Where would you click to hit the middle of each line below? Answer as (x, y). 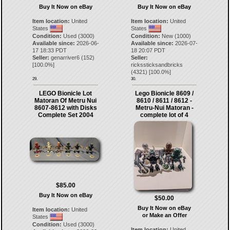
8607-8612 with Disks (65, 108)
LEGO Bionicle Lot (66, 93)
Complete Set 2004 (65, 115)
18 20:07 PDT (148, 50)
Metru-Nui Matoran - (164, 108)
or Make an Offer (164, 215)
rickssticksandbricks (157, 64)
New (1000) (176, 36)
